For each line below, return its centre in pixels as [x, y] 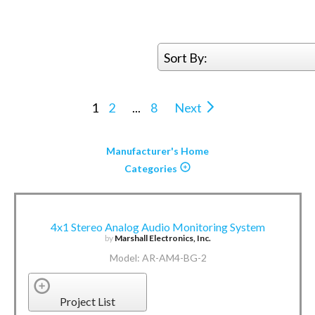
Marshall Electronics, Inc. [163, 238]
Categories [152, 168]
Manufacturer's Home [158, 150]
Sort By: [186, 57]
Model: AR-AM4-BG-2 [158, 257]
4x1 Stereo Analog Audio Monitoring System [158, 226]
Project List [88, 302]
